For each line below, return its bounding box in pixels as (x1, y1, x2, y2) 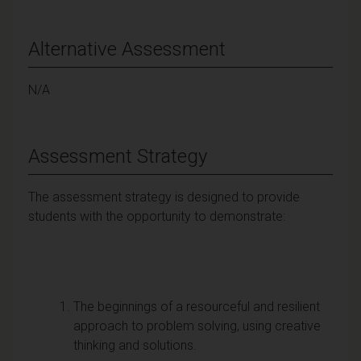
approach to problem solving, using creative (73, 317, 321, 334)
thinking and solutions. (73, 337, 197, 353)
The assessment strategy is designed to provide (28, 189, 300, 205)
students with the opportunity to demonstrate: (28, 208, 285, 224)
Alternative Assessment (28, 37, 226, 60)
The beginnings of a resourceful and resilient (73, 298, 320, 314)
